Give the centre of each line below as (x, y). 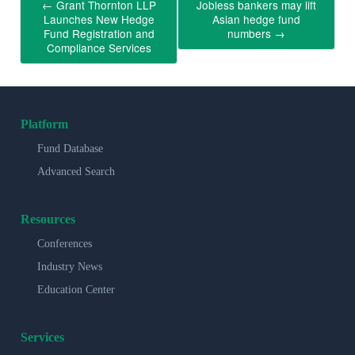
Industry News (70, 266)
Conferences (65, 243)
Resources (48, 219)
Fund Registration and (99, 34)
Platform (44, 124)
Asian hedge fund (256, 19)
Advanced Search (76, 171)
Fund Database (70, 148)
